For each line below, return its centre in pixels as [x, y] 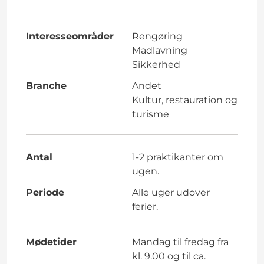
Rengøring [157, 36]
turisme [151, 114]
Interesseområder [70, 36]
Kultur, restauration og [185, 100]
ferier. [146, 206]
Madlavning [160, 50]
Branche [46, 85]
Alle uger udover [171, 192]
